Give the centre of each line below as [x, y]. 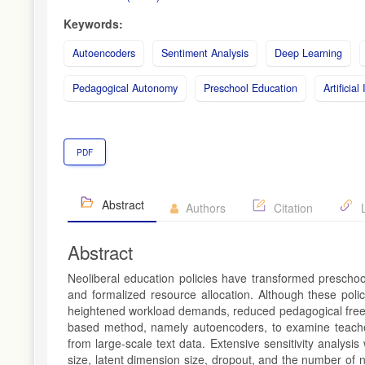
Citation [292, 207]
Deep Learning [308, 53]
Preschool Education [251, 88]
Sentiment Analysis [205, 53]
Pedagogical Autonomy [125, 88]
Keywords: [93, 23]
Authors [204, 207]
